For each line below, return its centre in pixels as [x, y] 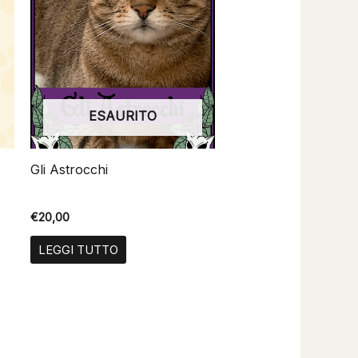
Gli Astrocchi [69, 169]
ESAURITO [122, 115]
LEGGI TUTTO [78, 250]
